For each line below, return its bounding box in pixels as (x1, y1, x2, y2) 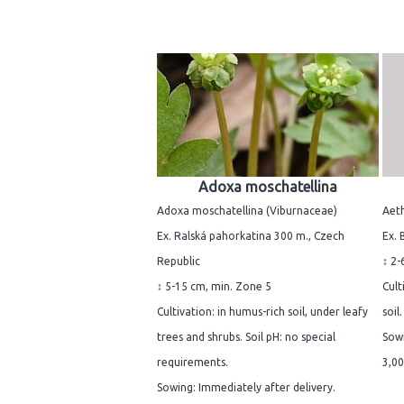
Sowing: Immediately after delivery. (157, 381, 335, 394)
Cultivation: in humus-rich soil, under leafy (157, 306, 368, 318)
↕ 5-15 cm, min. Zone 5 (157, 280, 271, 293)
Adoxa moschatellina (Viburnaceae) (157, 205, 337, 217)
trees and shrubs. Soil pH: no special (157, 331, 335, 344)
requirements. (157, 356, 228, 369)
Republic (157, 255, 200, 268)
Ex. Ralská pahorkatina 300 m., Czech (157, 230, 344, 243)
